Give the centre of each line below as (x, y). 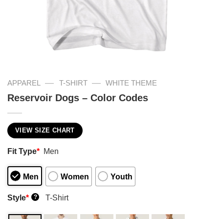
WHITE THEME (131, 83)
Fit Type (22, 151)
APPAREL (24, 83)
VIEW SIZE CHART (45, 130)
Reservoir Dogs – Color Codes (78, 98)
